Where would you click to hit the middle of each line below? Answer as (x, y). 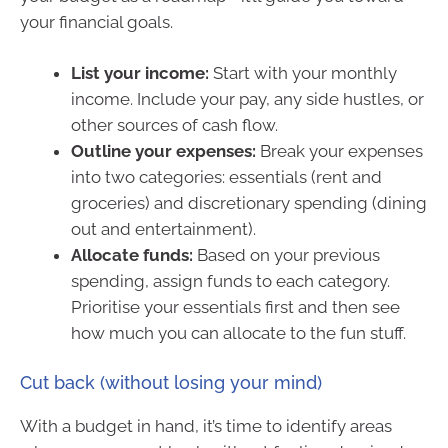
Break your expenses (339, 151)
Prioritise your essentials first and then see (235, 307)
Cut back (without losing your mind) (171, 382)
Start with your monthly (303, 73)
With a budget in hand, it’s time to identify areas (206, 425)
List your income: (140, 73)
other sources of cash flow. (174, 125)
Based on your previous (286, 255)
